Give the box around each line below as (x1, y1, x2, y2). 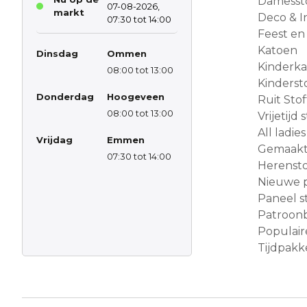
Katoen (258, 43, 297, 57)
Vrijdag (36, 134, 73, 145)
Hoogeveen (107, 90, 164, 102)
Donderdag (36, 90, 94, 102)
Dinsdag (36, 47, 78, 59)
